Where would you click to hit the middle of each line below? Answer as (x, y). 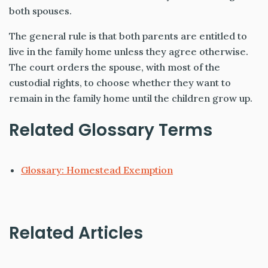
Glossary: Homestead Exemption (97, 170)
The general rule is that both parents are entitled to (128, 36)
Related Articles (76, 233)
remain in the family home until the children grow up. (131, 98)
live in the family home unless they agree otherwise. (129, 51)
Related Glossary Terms (111, 130)
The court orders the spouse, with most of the (115, 67)
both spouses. (40, 10)
